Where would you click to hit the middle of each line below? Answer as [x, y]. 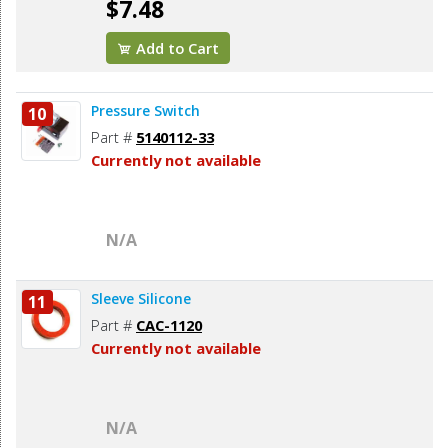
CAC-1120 [169, 325]
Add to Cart [176, 48]
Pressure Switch [145, 111]
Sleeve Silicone [141, 299]
